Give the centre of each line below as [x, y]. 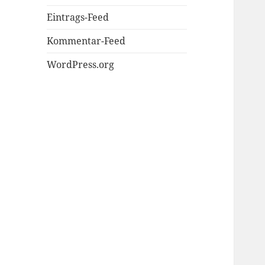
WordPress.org [81, 65]
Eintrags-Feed [78, 17]
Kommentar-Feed [86, 41]
